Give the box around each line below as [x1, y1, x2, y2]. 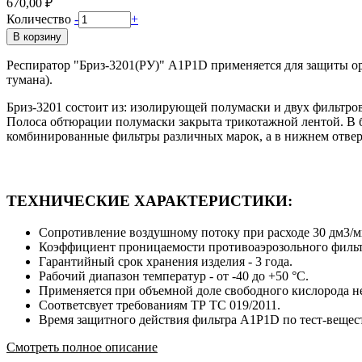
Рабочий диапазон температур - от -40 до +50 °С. [39, 268, 309, 283]
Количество [6, 12, 71, 27]
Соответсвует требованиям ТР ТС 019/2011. [39, 297, 280, 312]
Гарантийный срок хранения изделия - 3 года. [39, 254, 293, 268]
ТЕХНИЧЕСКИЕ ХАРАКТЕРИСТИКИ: [6, 192, 293, 209]
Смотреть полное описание [6, 339, 158, 354]
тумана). [6, 73, 53, 87]
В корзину [13, 31, 61, 44]
